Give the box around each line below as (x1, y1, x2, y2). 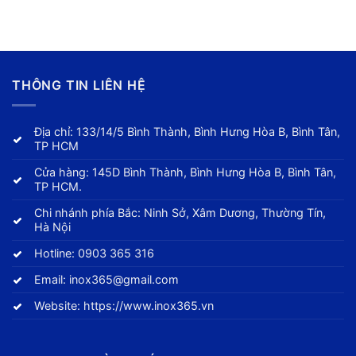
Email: (34, 272, 70, 286)
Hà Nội (34, 219, 72, 234)
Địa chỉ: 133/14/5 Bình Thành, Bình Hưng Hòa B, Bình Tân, (34, 124, 341, 138)
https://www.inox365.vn (83, 298, 215, 312)
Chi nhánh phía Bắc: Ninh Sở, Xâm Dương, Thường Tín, (34, 205, 327, 219)
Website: (34, 298, 84, 312)
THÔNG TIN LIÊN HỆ (12, 77, 146, 94)
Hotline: (34, 246, 79, 260)
